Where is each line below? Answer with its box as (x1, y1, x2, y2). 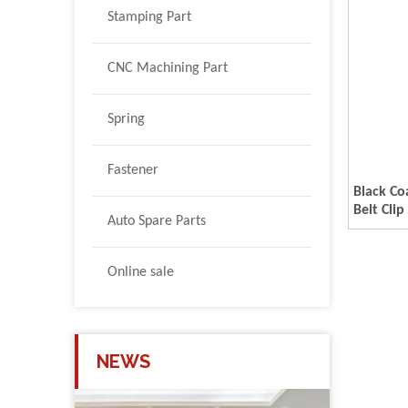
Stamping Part (107, 9, 191, 25)
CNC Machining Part (107, 60, 228, 76)
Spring (107, 111, 145, 127)
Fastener (107, 162, 158, 178)
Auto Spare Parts (107, 213, 206, 229)
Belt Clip (353, 202, 404, 218)
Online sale (107, 264, 174, 280)
